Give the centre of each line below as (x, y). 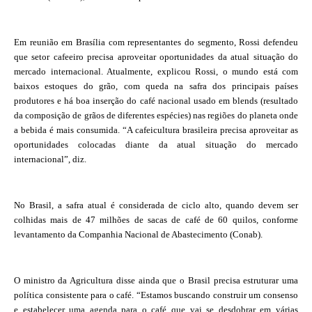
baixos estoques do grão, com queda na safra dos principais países (156, 86)
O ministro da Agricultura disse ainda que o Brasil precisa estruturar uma (156, 280)
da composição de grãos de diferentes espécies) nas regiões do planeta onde (156, 115)
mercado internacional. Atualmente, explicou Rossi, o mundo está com (156, 71)
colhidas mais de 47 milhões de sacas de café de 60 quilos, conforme (156, 220)
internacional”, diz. (50, 159)
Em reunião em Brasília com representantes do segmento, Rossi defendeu (156, 42)
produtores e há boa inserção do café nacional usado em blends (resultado (156, 101)
